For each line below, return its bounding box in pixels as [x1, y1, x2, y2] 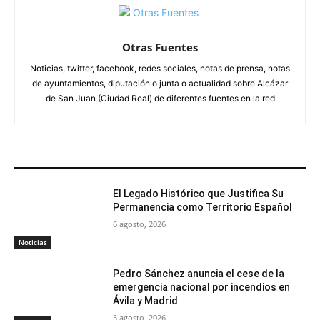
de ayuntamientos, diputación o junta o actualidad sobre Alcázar [32, 78, 288, 89]
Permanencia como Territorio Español [113, 201, 293, 214]
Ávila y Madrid [113, 294, 179, 306]
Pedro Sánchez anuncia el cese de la [113, 267, 285, 279]
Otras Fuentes [122, 40, 198, 55]
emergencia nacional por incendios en [113, 281, 291, 293]
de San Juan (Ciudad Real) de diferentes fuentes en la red [45, 93, 275, 104]
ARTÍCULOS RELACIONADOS [23, 152, 150, 164]
